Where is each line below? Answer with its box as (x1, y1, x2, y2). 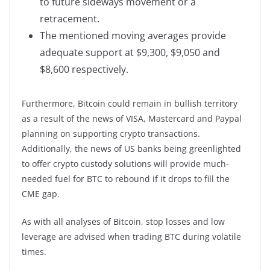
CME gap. (22, 187, 60, 199)
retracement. (40, 11, 99, 25)
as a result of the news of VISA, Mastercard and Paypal (22, 112, 242, 124)
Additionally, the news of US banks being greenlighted (22, 142, 241, 154)
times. (22, 245, 46, 257)
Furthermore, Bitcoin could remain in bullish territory (22, 97, 237, 109)
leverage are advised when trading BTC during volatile (22, 230, 241, 242)
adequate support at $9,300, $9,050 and (40, 45, 220, 59)
